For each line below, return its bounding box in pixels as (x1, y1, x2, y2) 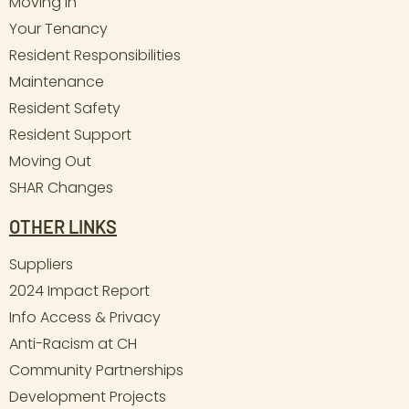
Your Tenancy (9, 17, 108, 39)
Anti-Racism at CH (9, 332, 137, 354)
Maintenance (9, 70, 104, 92)
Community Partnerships (9, 359, 184, 381)
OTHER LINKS (9, 215, 117, 237)
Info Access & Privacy (9, 306, 161, 328)
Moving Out (9, 150, 91, 172)
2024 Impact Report (9, 279, 150, 301)
